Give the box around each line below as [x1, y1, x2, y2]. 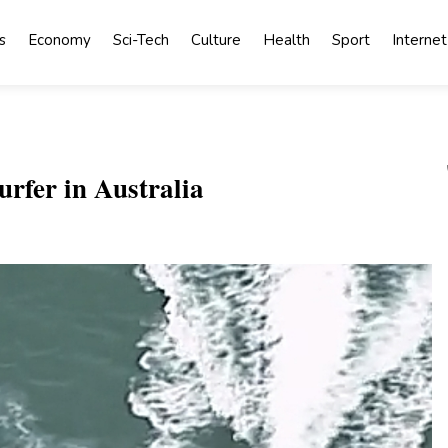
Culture [190, 30, 241, 50]
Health [262, 30, 310, 50]
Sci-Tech [112, 30, 169, 50]
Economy [27, 30, 91, 50]
